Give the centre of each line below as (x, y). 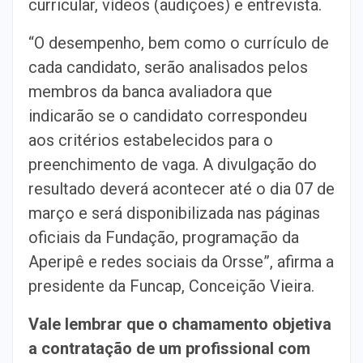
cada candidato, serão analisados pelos (168, 67)
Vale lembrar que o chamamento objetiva (180, 324)
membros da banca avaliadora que (150, 92)
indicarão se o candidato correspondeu (168, 116)
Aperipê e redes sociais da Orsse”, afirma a (181, 262)
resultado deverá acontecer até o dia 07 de (181, 189)
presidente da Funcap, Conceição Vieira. (171, 286)
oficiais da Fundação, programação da (164, 237)
